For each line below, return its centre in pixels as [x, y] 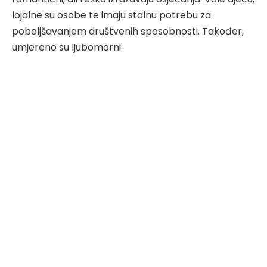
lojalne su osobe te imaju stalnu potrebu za [111, 15]
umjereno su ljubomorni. [67, 47]
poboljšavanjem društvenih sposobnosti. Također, [128, 31]
